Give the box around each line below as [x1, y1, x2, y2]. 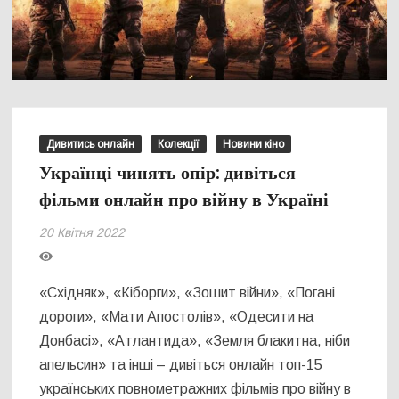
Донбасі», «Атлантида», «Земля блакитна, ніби [39, 333, 351, 349]
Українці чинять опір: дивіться [39, 160, 297, 187]
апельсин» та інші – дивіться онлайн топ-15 [39, 357, 323, 373]
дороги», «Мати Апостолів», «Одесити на [39, 309, 314, 325]
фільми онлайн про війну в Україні [39, 187, 330, 214]
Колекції [158, 138, 200, 151]
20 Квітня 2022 [39, 225, 126, 240]
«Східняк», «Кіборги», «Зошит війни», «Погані [39, 285, 336, 301]
